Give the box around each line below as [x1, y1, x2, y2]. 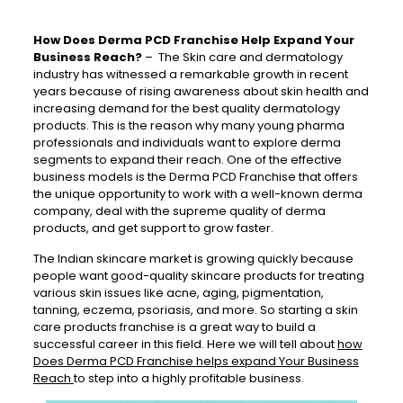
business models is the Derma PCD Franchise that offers [32, 168, 358, 185]
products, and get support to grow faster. [32, 219, 273, 237]
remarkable [179, 66, 250, 83]
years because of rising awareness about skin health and [32, 83, 369, 100]
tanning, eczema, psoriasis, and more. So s [32, 301, 284, 318]
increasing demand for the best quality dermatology [32, 100, 340, 117]
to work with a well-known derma [165, 185, 363, 202]
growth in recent [249, 66, 348, 83]
